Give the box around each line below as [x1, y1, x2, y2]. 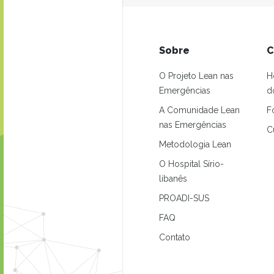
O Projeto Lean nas [159, 71, 234, 81]
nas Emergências [159, 120, 226, 130]
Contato [159, 232, 190, 242]
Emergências [159, 86, 210, 95]
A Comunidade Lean [159, 105, 240, 115]
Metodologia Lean [159, 139, 231, 149]
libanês [159, 174, 187, 183]
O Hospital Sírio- [159, 159, 224, 169]
